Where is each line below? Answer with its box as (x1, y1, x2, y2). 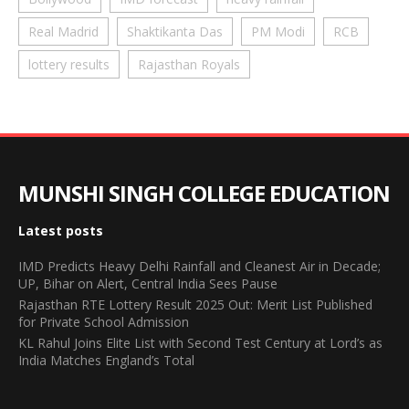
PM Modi (251, 22, 305, 40)
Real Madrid (28, 22, 99, 40)
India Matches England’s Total (18, 351, 194, 369)
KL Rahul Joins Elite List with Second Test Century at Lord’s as (18, 333, 383, 351)
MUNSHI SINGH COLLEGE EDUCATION (18, 177, 390, 208)
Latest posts (18, 221, 103, 239)
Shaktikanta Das (127, 22, 223, 40)
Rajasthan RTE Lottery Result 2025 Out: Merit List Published (18, 295, 372, 313)
